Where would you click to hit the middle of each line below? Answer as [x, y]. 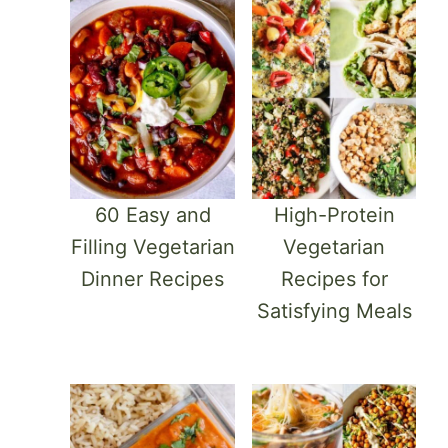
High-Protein [334, 214]
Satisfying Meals [334, 310]
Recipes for [334, 278]
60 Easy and [152, 214]
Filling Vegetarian [152, 246]
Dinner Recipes [153, 278]
